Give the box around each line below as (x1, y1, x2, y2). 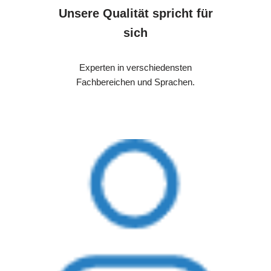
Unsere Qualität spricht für (58, 7, 213, 21)
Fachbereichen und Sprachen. (76, 77, 195, 88)
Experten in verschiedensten (79, 62, 192, 73)
